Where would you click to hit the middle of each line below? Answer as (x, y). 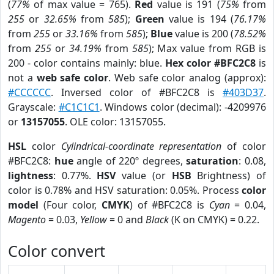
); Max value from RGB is (207, 48)
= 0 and (126, 220)
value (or (144, 176)
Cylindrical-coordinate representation (141, 146)
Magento (27, 220)
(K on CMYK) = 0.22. (214, 220)
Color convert (57, 251)
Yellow (94, 220)
